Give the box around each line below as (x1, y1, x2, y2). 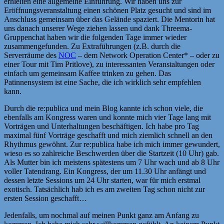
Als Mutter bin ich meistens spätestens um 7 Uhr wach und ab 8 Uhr (4, 157, 219, 166)
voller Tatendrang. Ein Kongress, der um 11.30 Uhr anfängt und (4, 166, 206, 175)
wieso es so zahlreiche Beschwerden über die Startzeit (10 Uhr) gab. (4, 148, 219, 157)
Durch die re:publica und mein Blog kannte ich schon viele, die (4, 103, 203, 112)
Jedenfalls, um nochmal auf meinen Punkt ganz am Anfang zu (4, 210, 199, 219)
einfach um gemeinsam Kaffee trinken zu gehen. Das (4, 68, 171, 77)
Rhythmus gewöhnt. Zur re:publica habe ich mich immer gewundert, (4, 139, 220, 148)
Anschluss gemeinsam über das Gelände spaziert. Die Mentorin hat (4, 14, 215, 23)
